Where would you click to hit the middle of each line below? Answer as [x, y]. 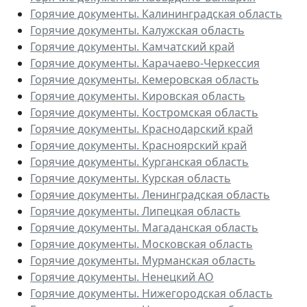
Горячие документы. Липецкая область [135, 211]
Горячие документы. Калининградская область [156, 14]
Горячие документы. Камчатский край [132, 47]
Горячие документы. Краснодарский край [142, 129]
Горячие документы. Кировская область [138, 96]
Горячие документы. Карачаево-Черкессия [145, 63]
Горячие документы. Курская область [131, 179]
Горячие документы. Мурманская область [143, 261]
